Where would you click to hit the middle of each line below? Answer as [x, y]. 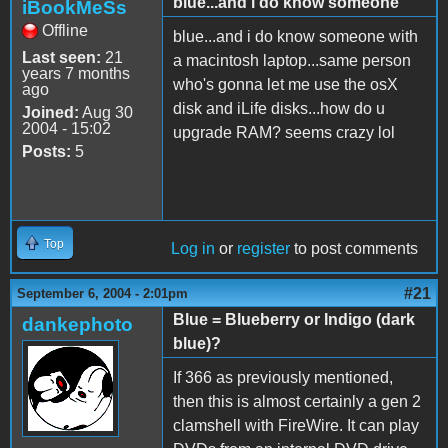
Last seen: [61, 57]
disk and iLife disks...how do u [279, 108]
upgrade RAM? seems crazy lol [284, 132]
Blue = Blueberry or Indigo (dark [294, 319]
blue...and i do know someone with [295, 36]
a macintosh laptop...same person [292, 60]
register [263, 248]
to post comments [354, 248]
